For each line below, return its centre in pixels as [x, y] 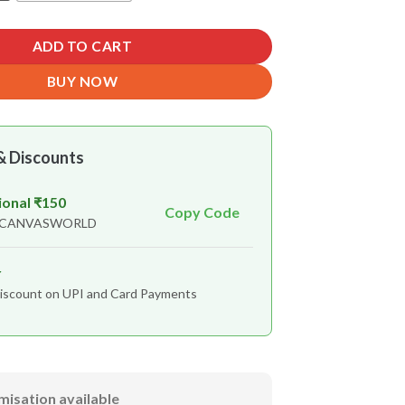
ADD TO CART [82, 47]
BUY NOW [82, 82]
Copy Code [202, 212]
